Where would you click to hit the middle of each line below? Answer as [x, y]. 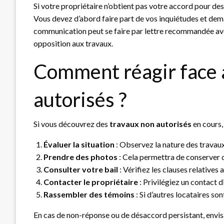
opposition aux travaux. [73, 43]
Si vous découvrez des [71, 123]
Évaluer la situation [79, 144]
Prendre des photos [80, 156]
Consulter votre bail [81, 169]
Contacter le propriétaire [91, 181]
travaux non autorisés [150, 123]
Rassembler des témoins [89, 194]
